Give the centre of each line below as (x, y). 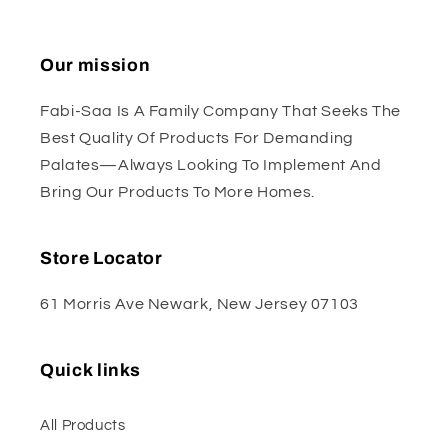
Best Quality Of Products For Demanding (197, 137)
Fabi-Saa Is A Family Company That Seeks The (221, 110)
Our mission (95, 65)
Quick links (90, 370)
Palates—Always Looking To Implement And (211, 164)
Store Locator (101, 258)
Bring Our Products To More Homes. (177, 191)
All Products (83, 426)
